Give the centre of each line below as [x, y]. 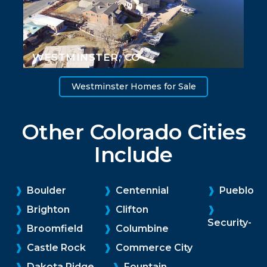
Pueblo [235, 190]
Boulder [45, 190]
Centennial [141, 190]
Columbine [141, 228]
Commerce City [153, 247]
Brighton [47, 209]
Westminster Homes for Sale [133, 87]
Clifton [131, 209]
